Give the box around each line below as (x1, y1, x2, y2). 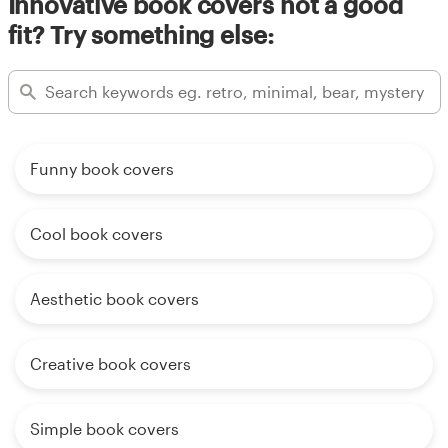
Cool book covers (30, 223, 163, 243)
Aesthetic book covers (30, 288, 199, 308)
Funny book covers (30, 158, 174, 178)
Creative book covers (30, 353, 191, 373)
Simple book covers (30, 418, 179, 438)
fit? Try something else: (7, 19, 274, 49)
